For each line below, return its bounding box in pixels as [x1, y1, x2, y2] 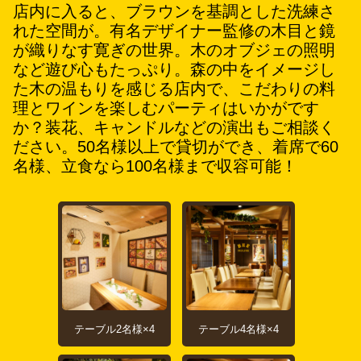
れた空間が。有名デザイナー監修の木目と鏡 [13, 22, 335, 39]
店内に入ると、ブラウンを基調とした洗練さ [13, 2, 335, 20]
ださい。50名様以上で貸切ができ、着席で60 [13, 138, 338, 156]
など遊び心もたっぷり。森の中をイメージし [13, 60, 335, 78]
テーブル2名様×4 [74, 323, 155, 335]
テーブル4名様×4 [198, 323, 279, 335]
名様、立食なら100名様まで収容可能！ [13, 157, 297, 175]
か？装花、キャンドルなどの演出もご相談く [13, 118, 335, 136]
